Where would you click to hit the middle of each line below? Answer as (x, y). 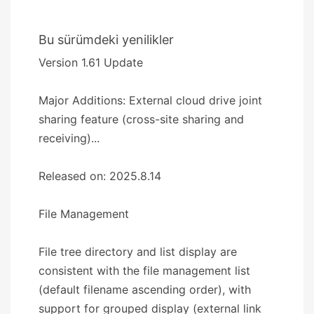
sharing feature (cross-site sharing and (141, 119)
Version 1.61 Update (91, 62)
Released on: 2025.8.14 (100, 176)
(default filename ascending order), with (145, 289)
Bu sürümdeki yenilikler (106, 39)
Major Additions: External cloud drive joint (150, 100)
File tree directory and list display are (138, 251)
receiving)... (69, 138)
